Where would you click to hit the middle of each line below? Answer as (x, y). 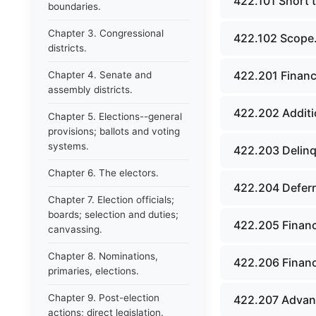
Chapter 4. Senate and (100, 75)
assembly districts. (90, 90)
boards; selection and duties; (113, 214)
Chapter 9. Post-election (104, 298)
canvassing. (75, 229)
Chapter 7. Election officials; (111, 200)
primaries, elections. (93, 271)
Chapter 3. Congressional (106, 33)
